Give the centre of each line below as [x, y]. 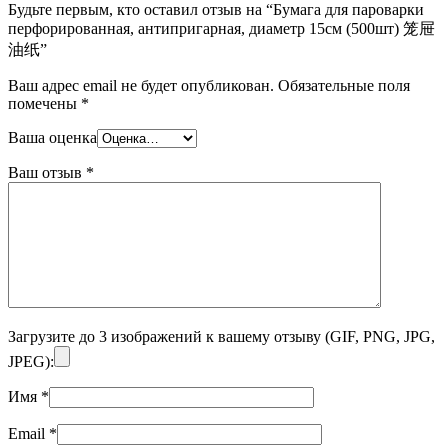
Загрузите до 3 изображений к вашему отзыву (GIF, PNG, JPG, [221, 336]
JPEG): [31, 361]
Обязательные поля [342, 85]
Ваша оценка [52, 137]
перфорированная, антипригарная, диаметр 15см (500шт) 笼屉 [221, 28]
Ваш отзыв [47, 172]
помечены [44, 103]
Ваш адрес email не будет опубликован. [141, 85]
